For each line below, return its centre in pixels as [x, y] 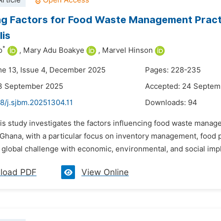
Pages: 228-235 [173, 70]
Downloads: [166, 103]
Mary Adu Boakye [54, 50]
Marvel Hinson [128, 50]
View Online [105, 172]
